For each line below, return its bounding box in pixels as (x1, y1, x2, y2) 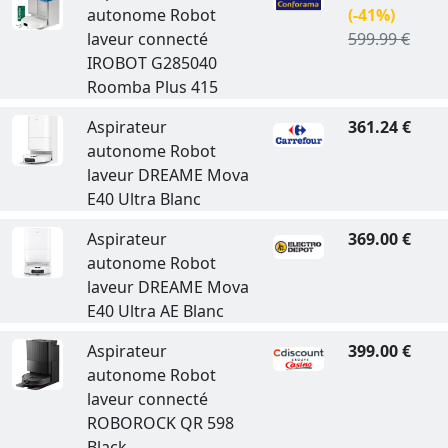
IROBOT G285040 (86, 52, 217, 74)
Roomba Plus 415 (86, 76, 218, 98)
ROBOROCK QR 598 (86, 412, 234, 434)
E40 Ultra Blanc (86, 188, 201, 210)
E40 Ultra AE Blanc (86, 300, 224, 322)
